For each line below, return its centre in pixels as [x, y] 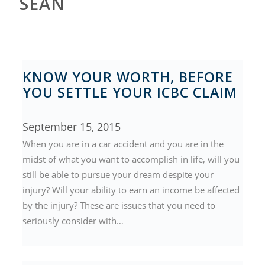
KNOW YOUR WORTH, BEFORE [128, 77]
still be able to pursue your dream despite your [118, 174]
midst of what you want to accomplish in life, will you [131, 159]
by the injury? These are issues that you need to [119, 205]
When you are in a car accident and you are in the [123, 144]
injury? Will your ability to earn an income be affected [131, 190]
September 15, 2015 [72, 127]
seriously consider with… [73, 221]
